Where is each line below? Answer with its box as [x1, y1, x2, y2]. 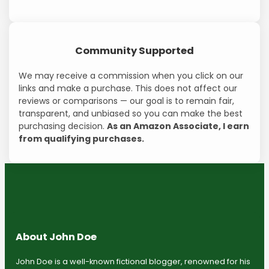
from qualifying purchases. [19, 132, 145, 145]
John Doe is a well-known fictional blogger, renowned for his [15, 255, 250, 267]
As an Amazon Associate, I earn [107, 119, 250, 132]
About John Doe [15, 229, 97, 244]
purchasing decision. [19, 119, 107, 132]
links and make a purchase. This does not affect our [19, 82, 238, 94]
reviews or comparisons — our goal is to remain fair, [19, 94, 235, 107]
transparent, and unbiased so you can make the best [19, 107, 243, 119]
